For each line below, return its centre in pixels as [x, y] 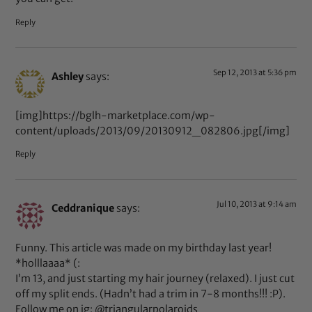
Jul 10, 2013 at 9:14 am [256, 204]
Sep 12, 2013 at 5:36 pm [255, 72]
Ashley [68, 76]
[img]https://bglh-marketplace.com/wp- [116, 116]
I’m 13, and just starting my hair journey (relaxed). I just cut [155, 278]
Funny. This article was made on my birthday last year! [144, 248]
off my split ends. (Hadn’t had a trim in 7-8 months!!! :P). [151, 294]
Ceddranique [83, 209]
